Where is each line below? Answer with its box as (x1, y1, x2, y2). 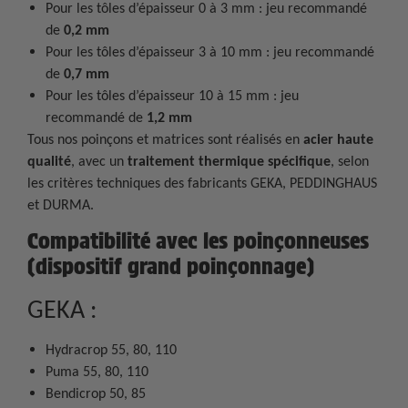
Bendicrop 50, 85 (46, 383, 146, 402)
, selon (331, 151, 369, 169)
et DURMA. (27, 195, 94, 213)
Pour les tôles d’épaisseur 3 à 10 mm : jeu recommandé (46, 42, 374, 60)
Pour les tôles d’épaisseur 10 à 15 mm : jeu (46, 86, 299, 104)
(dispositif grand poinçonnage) (27, 252, 314, 280)
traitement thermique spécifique (127, 151, 331, 169)
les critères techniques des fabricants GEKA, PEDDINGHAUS (27, 173, 377, 191)
